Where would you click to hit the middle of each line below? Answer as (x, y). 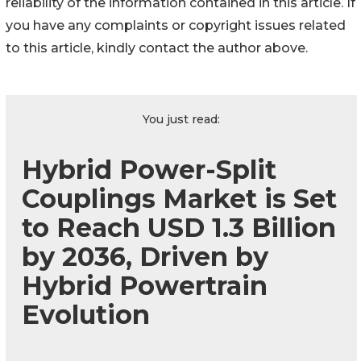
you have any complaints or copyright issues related (176, 26)
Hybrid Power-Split (149, 170)
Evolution (86, 315)
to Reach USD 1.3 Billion (179, 228)
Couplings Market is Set (179, 199)
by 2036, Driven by (145, 257)
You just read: (181, 120)
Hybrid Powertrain (145, 286)
